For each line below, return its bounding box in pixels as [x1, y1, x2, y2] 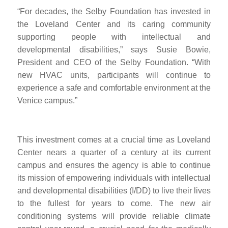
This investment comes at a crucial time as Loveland [17, 135, 211, 145]
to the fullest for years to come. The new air [17, 199, 211, 208]
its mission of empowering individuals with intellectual [17, 174, 211, 183]
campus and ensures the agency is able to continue [17, 161, 211, 170]
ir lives [187, 186, 211, 195]
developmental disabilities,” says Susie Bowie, [17, 45, 211, 54]
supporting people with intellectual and [17, 33, 211, 42]
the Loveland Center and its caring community [17, 20, 211, 29]
